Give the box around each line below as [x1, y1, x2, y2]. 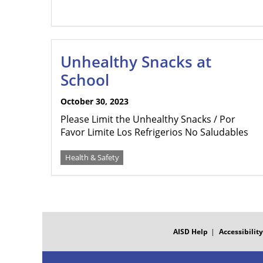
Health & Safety [65, 152, 119, 163]
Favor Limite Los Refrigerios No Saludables [60, 126, 248, 139]
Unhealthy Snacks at [60, 51, 211, 72]
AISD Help [173, 227, 208, 237]
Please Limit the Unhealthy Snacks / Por [60, 113, 235, 126]
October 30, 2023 [60, 96, 129, 107]
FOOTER [42, 211, 72, 221]
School [60, 69, 109, 90]
